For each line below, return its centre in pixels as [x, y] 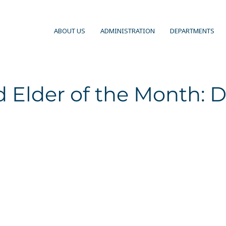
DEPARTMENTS [192, 31]
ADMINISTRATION [128, 31]
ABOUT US [70, 31]
